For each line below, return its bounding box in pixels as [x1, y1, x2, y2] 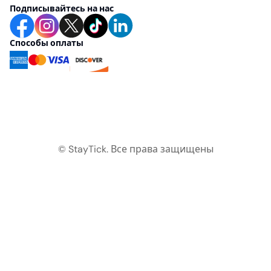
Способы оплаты [10, 38, 83, 48]
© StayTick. [57, 143, 111, 155]
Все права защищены [110, 143, 214, 155]
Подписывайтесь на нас [10, 3, 114, 14]
